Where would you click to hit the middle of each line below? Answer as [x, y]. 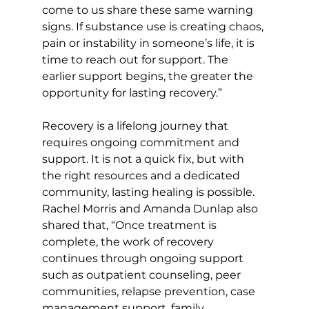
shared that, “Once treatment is [130, 226]
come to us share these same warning [149, 10]
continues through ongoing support [144, 259]
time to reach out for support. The [136, 60]
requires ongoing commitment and [142, 143]
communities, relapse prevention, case [150, 292]
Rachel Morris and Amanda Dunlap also [151, 209]
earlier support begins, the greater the [149, 77]
